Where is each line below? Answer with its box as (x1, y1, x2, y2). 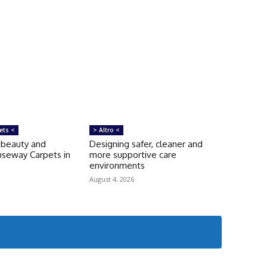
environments (89, 159, 145, 171)
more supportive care (89, 148, 176, 160)
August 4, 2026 (89, 174, 134, 184)
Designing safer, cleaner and (89, 138, 203, 150)
